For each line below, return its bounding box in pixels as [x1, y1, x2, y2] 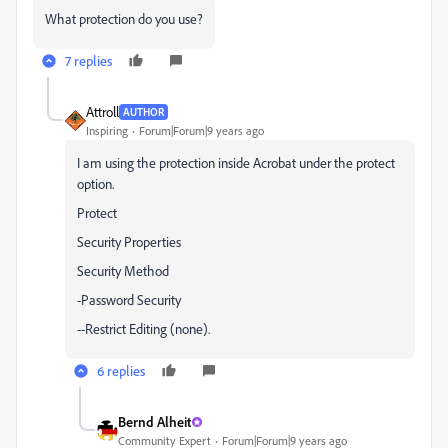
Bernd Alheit [118, 413, 191, 430]
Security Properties [77, 233, 181, 250]
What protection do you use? [45, 10, 203, 27]
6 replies [97, 362, 145, 379]
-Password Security [77, 291, 181, 308]
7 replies [65, 52, 112, 69]
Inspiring [86, 123, 128, 138]
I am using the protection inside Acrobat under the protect [77, 154, 395, 171]
